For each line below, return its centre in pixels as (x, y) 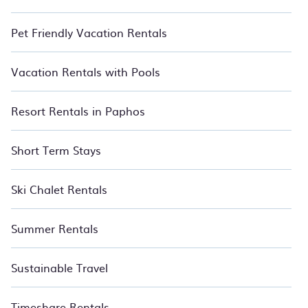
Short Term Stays (56, 150)
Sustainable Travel (59, 267)
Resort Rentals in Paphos (78, 111)
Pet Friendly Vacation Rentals (89, 32)
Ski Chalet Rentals (59, 189)
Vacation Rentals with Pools (86, 71)
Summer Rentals (55, 228)
